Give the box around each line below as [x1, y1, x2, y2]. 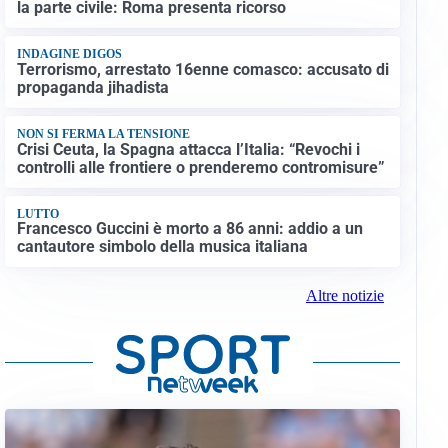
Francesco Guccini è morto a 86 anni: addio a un [16, 219, 363, 239]
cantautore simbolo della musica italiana [16, 237, 308, 257]
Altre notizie [305, 287, 384, 305]
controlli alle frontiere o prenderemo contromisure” [16, 157, 385, 177]
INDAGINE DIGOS [16, 47, 122, 62]
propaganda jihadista [16, 77, 169, 97]
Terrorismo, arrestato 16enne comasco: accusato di [16, 59, 389, 79]
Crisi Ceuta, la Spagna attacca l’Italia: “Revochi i [16, 139, 360, 159]
